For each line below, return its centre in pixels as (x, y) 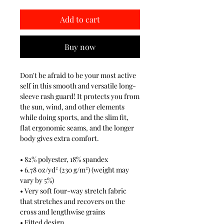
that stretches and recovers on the (72, 201)
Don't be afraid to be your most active (78, 75)
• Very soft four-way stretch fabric (73, 191)
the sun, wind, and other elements (72, 107)
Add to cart (80, 19)
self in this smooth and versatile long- (78, 86)
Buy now (80, 47)
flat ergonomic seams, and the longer (77, 128)
